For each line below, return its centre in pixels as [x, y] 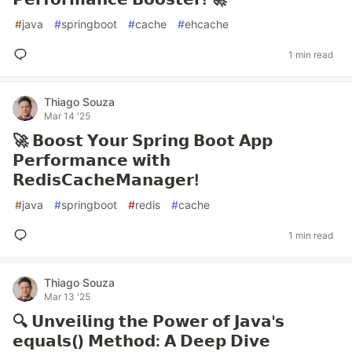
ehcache [207, 24]
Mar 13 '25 [67, 297]
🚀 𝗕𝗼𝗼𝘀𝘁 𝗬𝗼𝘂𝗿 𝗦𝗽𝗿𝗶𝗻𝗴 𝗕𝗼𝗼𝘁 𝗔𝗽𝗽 [143, 141]
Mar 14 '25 [67, 116]
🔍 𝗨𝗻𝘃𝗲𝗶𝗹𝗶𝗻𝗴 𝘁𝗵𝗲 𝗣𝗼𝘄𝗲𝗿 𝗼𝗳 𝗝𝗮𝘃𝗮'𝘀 [148, 321]
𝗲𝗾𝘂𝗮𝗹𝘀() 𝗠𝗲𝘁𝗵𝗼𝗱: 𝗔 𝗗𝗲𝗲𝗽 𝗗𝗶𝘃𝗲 [141, 341]
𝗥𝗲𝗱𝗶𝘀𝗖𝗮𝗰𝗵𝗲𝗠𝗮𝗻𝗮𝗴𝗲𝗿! [106, 180]
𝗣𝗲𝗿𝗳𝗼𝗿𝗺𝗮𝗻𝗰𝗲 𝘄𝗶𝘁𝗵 [92, 160]
